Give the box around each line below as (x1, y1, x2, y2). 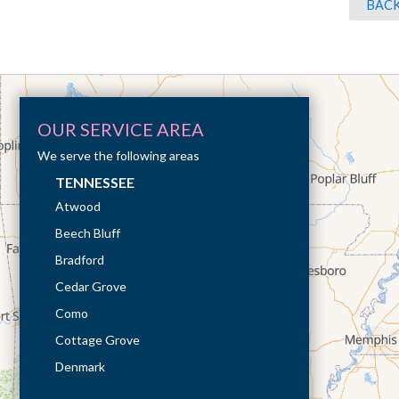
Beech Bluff (55, 225, 120, 241)
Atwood (55, 199, 101, 215)
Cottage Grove (55, 332, 140, 348)
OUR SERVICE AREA (37, 118, 204, 141)
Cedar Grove (55, 279, 126, 295)
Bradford (55, 252, 104, 268)
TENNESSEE (55, 174, 134, 191)
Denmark (55, 359, 105, 375)
